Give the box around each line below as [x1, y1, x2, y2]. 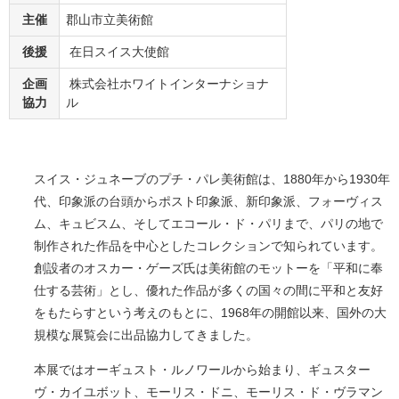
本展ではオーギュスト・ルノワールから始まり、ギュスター [34, 362, 370, 378]
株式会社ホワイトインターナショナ [66, 77, 269, 92]
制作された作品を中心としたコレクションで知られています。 [34, 239, 383, 254]
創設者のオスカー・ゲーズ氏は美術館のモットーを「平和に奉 [34, 261, 383, 276]
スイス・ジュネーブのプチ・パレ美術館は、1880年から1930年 [34, 172, 390, 187]
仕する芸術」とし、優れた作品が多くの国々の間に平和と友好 [34, 283, 383, 298]
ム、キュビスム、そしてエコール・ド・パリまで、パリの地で [34, 216, 383, 232]
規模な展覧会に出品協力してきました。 [34, 328, 258, 343]
